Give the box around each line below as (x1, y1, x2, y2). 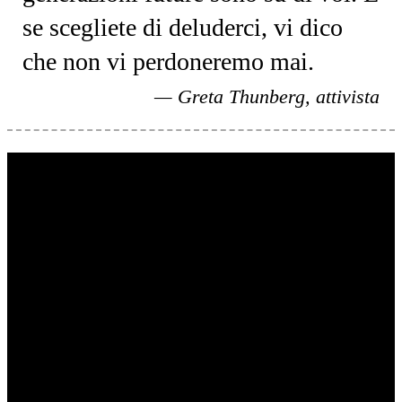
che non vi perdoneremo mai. (22, 48, 315, 75)
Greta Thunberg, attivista (177, 85, 380, 108)
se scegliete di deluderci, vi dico (22, 13, 344, 41)
